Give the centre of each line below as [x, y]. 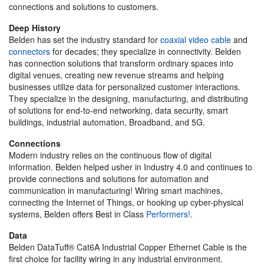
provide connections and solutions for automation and [109, 178]
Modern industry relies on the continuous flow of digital [110, 155]
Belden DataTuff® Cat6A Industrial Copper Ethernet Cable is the [128, 247]
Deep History [35, 27]
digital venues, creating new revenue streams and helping [116, 75]
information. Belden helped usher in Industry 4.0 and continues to [131, 166]
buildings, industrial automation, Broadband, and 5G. [107, 122]
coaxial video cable [196, 39]
